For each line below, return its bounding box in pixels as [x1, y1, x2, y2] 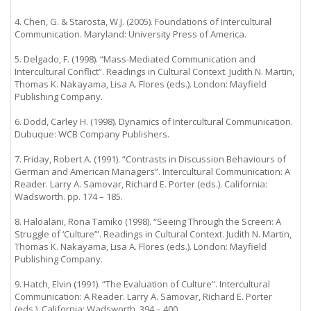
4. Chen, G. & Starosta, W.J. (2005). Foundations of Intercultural [15, 15, 271, 28]
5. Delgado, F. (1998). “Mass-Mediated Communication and [15, 53, 255, 65]
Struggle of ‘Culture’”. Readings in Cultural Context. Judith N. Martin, [15, 228, 292, 240]
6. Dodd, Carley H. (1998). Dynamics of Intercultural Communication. [15, 115, 293, 128]
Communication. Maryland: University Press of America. [15, 28, 246, 40]
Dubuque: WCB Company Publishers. [15, 128, 169, 140]
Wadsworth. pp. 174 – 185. [15, 190, 123, 203]
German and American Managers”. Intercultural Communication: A [15, 165, 290, 178]
